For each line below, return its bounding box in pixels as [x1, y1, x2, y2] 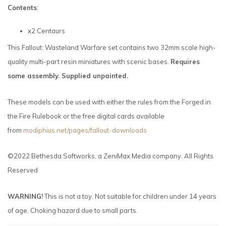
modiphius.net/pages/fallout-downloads [23, 126, 147, 134]
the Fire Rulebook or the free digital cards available [8, 111, 164, 120]
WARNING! [8, 192, 43, 200]
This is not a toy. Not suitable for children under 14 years [43, 192, 216, 200]
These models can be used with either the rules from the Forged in [8, 97, 211, 106]
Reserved [8, 166, 38, 175]
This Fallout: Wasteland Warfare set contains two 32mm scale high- [8, 43, 216, 52]
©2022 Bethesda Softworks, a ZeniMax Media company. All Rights [8, 152, 213, 160]
